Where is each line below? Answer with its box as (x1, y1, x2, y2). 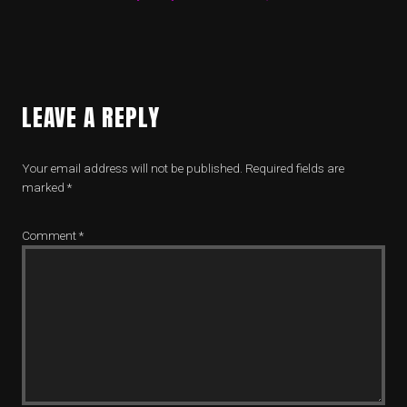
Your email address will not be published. (22, 161, 243, 175)
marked (22, 180, 67, 194)
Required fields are (245, 161, 344, 175)
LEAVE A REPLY (22, 100, 160, 134)
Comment (22, 228, 79, 243)
